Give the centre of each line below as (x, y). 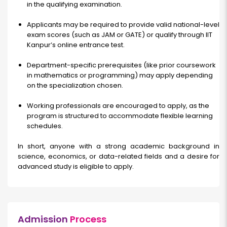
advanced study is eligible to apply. (76, 167)
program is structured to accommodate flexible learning (120, 116)
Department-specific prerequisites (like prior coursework (121, 65)
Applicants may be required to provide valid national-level (123, 25)
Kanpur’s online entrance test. (76, 45)
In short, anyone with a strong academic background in (119, 146)
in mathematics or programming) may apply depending (120, 75)
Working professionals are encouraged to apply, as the (118, 106)
